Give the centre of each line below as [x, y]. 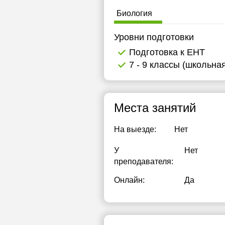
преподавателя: [144, 161]
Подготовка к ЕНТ [167, 52]
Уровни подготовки [154, 37]
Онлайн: [129, 180]
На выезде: [135, 129]
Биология [134, 13]
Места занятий [155, 108]
